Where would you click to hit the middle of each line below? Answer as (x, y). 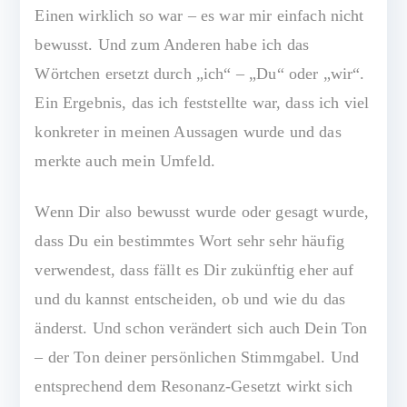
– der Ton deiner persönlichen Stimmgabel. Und (197, 357)
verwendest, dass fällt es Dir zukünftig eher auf (194, 270)
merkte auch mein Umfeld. (125, 161)
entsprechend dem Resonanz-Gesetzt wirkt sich (194, 387)
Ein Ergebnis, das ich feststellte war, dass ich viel (202, 103)
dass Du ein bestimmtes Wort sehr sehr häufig (190, 241)
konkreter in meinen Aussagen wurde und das (188, 132)
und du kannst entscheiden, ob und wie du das (190, 299)
